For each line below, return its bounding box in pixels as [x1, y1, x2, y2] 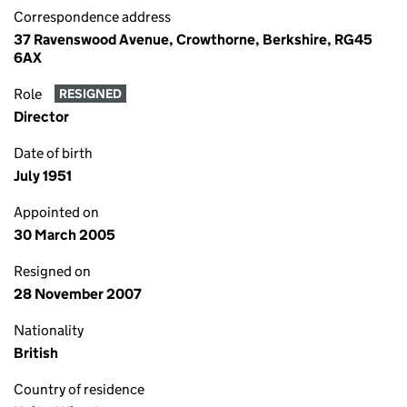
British [14, 344, 58, 362]
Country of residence [14, 381, 144, 398]
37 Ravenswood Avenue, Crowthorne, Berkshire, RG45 [14, 31, 372, 48]
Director [14, 108, 69, 125]
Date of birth [14, 144, 93, 162]
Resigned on [14, 263, 91, 280]
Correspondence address [14, 8, 171, 25]
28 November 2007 [14, 285, 142, 303]
